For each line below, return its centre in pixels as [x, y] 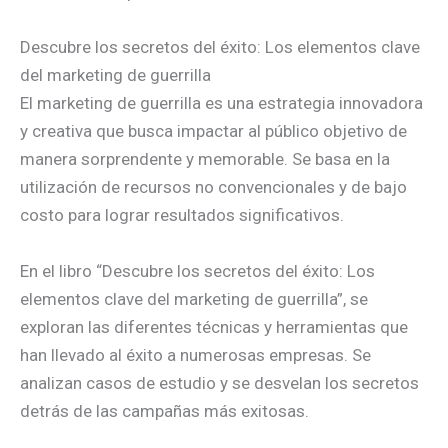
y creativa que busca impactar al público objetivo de [213, 131]
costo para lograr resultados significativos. [182, 215]
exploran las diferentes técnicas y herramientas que [214, 326]
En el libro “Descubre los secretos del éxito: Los [197, 270]
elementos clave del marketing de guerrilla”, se [194, 298]
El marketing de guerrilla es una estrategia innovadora [221, 103]
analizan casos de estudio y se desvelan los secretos [219, 382]
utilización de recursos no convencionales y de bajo [213, 187]
